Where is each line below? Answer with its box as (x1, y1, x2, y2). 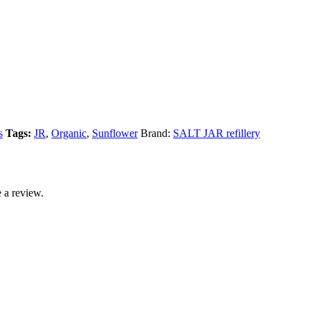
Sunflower (92, 127, 138, 139)
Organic (51, 127, 86, 139)
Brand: (140, 127, 173, 139)
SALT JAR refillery (173, 127, 260, 139)
